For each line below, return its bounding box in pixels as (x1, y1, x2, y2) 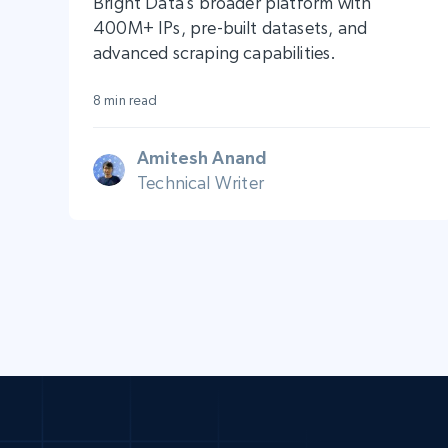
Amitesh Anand (137, 146, 268, 168)
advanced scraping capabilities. (93, 41, 337, 63)
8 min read (93, 91, 158, 108)
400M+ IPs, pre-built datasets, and (93, 16, 368, 38)
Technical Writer (137, 171, 264, 193)
